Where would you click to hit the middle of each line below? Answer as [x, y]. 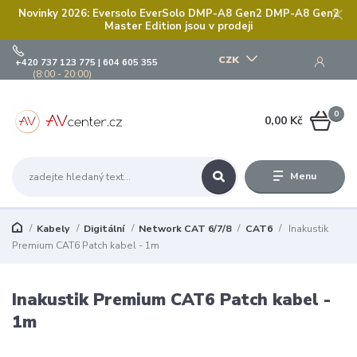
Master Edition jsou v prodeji [178, 26]
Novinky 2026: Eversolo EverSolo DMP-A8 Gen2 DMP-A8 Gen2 [178, 13]
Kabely [53, 229]
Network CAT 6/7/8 [184, 229]
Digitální [104, 229]
